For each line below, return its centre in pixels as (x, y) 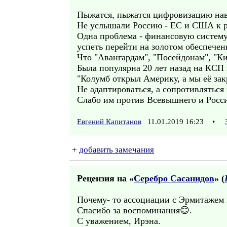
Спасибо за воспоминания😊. (135, 210)
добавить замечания (117, 150)
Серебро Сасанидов (174, 178)
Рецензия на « (105, 178)
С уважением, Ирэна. (119, 221)
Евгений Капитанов (109, 122)
